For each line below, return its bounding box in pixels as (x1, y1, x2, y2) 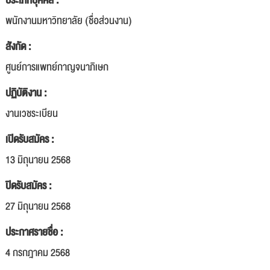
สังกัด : (5, 38, 31, 55)
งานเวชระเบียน (5, 105, 58, 122)
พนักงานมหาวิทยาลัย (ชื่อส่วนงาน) (5, 12, 132, 30)
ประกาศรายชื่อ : (5, 224, 63, 241)
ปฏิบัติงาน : (5, 84, 46, 102)
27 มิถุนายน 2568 (5, 198, 71, 215)
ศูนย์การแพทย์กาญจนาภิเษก (5, 58, 108, 76)
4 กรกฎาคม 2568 (5, 244, 70, 262)
